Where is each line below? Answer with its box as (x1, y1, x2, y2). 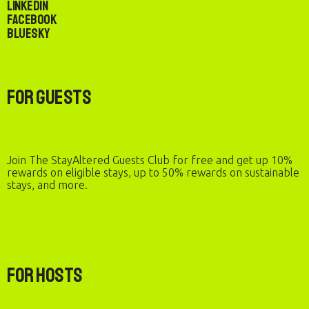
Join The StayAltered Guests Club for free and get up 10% (7, 154, 292, 166)
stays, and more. (7, 179, 88, 191)
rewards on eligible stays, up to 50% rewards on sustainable (7, 166, 299, 179)
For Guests (7, 84, 91, 110)
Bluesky (7, 25, 50, 42)
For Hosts (7, 262, 83, 288)
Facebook (7, 11, 57, 28)
